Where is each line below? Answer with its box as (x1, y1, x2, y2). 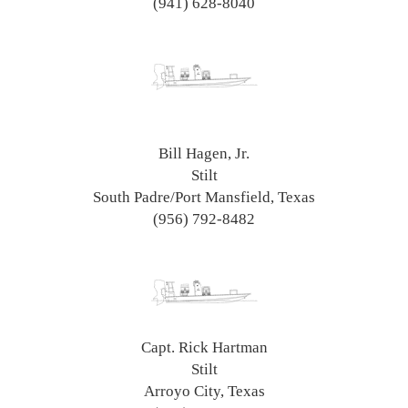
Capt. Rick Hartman (140, 338, 268, 356)
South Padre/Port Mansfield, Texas (93, 188, 315, 206)
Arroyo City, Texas (143, 382, 265, 400)
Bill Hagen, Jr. (158, 144, 250, 162)
